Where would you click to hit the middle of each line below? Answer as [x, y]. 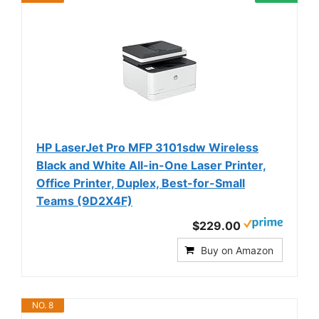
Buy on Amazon [237, 251]
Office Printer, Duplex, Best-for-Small [141, 183]
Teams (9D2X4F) [84, 201]
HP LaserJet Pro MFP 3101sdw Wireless [147, 148]
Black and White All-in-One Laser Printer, [151, 166]
